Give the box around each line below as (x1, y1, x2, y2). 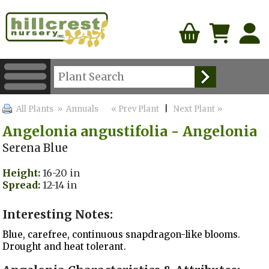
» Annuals (55, 103, 99, 114)
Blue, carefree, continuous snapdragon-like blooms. (2, 229, 241, 241)
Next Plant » (174, 103, 225, 114)
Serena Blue (2, 141, 68, 155)
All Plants (16, 103, 54, 114)
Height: (2, 167, 41, 180)
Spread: (2, 179, 41, 192)
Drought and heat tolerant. (2, 241, 127, 253)
